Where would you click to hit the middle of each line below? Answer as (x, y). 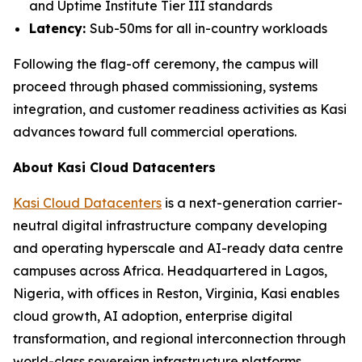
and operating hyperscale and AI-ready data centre (178, 248)
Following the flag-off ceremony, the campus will (166, 64)
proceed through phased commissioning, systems (165, 86)
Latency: (59, 28)
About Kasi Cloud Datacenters (114, 167)
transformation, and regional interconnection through (179, 339)
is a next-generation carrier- (252, 203)
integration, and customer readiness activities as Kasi (180, 109)
